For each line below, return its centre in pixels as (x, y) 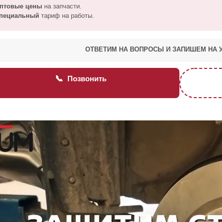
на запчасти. (62, 6)
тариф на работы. (67, 16)
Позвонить (85, 79)
